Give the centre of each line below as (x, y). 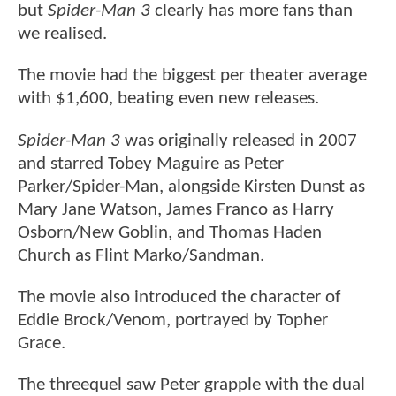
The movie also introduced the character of (179, 298)
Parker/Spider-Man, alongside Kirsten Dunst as (191, 187)
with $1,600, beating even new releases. (171, 99)
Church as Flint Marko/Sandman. (141, 255)
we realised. (65, 34)
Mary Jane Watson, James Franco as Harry (176, 209)
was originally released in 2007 (239, 141)
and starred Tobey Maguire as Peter (151, 164)
